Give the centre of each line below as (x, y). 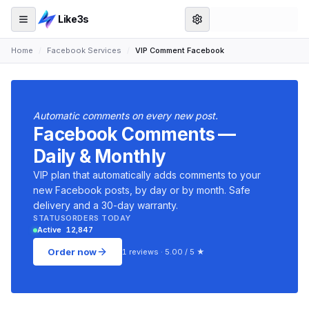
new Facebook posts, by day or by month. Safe (142, 190)
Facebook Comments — (134, 134)
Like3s (73, 19)
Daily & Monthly (100, 156)
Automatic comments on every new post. (126, 116)
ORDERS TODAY (98, 218)
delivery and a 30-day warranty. (106, 205)
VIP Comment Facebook (180, 50)
